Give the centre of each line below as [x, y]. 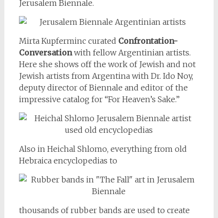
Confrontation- [148, 41]
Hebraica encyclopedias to [68, 160]
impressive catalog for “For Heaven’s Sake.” [99, 99]
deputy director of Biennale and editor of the [103, 87]
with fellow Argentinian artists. [131, 52]
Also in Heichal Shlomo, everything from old [103, 149]
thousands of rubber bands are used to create [104, 210]
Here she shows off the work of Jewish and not [107, 64]
